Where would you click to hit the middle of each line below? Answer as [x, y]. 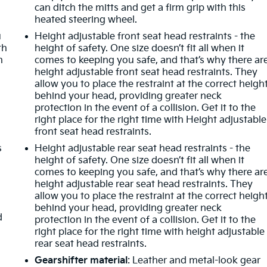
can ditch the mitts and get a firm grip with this [140, 8]
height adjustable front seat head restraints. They [146, 72]
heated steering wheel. [86, 20]
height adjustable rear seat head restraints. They [144, 184]
